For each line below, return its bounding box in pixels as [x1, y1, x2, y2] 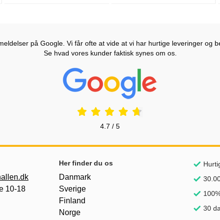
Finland [59, 196, 85, 205]
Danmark [59, 173, 91, 181]
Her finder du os [59, 159, 113, 167]
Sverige [59, 185, 86, 193]
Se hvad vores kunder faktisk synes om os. [43, 49, 177, 57]
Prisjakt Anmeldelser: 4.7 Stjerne [109, 67, 210, 75]
